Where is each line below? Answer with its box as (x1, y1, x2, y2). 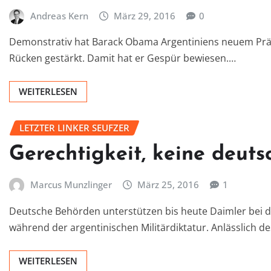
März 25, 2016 (137, 178, 200, 191)
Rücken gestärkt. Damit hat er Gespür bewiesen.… (9, 51, 236, 65)
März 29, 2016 (114, 9, 176, 22)
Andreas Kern (30, 9, 88, 22)
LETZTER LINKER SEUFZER (19, 122, 129, 134)
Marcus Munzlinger (30, 178, 112, 191)
